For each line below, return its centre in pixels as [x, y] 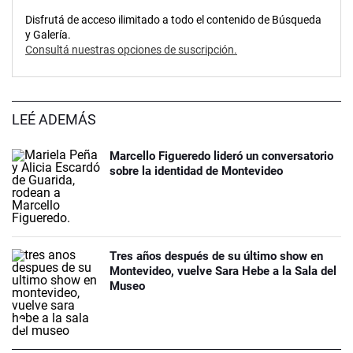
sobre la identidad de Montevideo [196, 171]
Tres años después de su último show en [216, 256]
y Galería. [48, 35]
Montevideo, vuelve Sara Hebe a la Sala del [223, 271]
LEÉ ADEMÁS [54, 120]
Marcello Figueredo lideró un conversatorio [221, 156]
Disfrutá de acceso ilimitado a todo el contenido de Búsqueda [173, 20]
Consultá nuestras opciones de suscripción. [131, 50]
